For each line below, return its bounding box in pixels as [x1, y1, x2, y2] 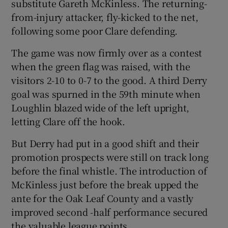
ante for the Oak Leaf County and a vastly [11, 191, 194, 205]
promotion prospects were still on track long [11, 150, 209, 163]
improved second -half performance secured [11, 205, 208, 218]
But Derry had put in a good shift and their [11, 136, 199, 150]
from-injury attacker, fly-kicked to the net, [11, 10, 198, 23]
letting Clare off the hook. [11, 114, 126, 128]
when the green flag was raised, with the [11, 59, 190, 73]
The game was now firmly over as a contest [11, 45, 203, 59]
